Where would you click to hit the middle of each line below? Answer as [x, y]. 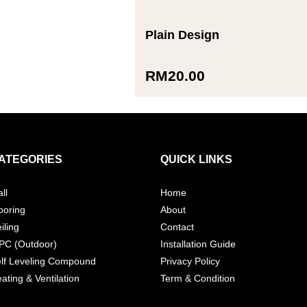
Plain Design [183, 35]
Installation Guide [198, 244]
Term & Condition [197, 279]
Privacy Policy [190, 261]
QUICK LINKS [196, 160]
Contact [177, 227]
